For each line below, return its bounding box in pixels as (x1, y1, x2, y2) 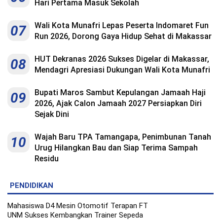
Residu (35, 154, 59, 164)
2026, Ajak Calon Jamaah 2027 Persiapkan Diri (35, 99, 202, 109)
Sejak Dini (35, 110, 69, 119)
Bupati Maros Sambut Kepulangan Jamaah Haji (35, 88, 206, 98)
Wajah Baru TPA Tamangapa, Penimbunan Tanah (35, 132, 211, 142)
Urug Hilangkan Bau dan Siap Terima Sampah (35, 143, 198, 153)
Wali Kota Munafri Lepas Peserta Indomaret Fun (35, 21, 209, 31)
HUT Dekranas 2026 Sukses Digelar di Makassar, (35, 54, 209, 64)
